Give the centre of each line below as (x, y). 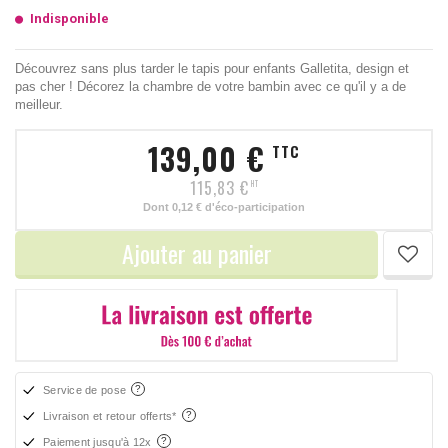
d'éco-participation (253, 206)
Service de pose (86, 390)
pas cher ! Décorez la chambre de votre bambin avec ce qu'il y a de (210, 86)
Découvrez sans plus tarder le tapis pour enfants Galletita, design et (212, 68)
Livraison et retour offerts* (111, 416)
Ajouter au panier (196, 252)
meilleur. (39, 104)
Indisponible (69, 18)
